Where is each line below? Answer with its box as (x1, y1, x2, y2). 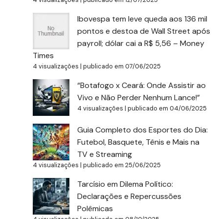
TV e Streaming (77, 149, 132, 159)
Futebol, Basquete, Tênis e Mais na (77, 136, 200, 147)
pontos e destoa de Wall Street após (77, 25, 211, 36)
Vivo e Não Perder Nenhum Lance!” (77, 92, 200, 103)
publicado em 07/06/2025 (83, 62, 161, 70)
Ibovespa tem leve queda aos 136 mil (77, 13, 208, 24)
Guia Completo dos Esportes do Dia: (77, 124, 208, 135)
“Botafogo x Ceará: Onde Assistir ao (77, 80, 206, 90)
